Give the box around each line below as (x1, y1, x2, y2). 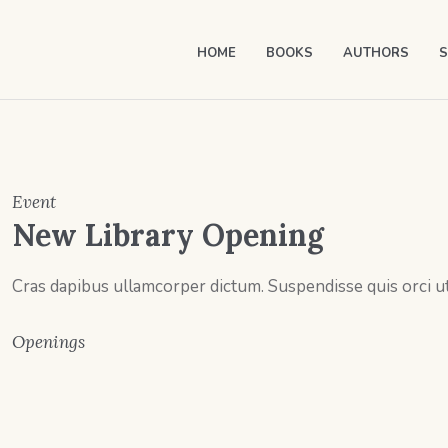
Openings (12, 331, 86, 353)
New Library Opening (12, 216, 325, 254)
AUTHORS (343, 43, 409, 62)
